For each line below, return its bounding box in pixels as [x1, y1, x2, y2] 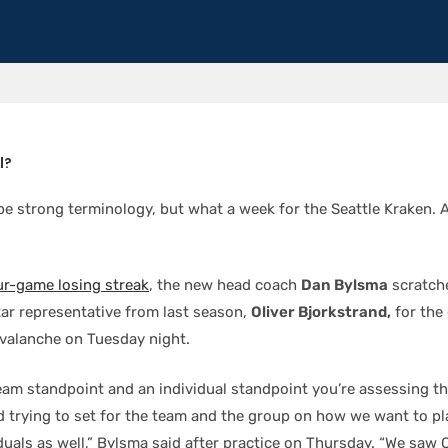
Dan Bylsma [301, 276, 388, 294]
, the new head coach [149, 276, 301, 294]
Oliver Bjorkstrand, [251, 303, 391, 321]
